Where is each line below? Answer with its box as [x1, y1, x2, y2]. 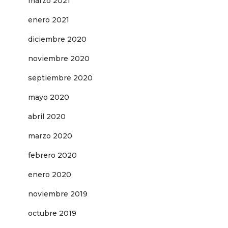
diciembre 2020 [28, 35, 87, 44]
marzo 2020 [28, 131, 72, 141]
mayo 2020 [28, 93, 69, 102]
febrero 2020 [28, 151, 77, 160]
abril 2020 [28, 112, 66, 122]
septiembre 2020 [28, 73, 93, 83]
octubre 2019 [28, 209, 76, 218]
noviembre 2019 [28, 189, 88, 199]
